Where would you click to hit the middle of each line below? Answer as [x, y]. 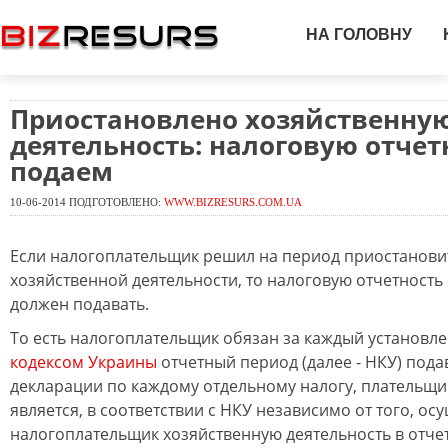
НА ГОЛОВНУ [359, 34]
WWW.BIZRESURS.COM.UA [233, 202]
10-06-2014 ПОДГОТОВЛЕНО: [87, 202]
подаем [61, 171]
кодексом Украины [83, 362]
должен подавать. [79, 304]
